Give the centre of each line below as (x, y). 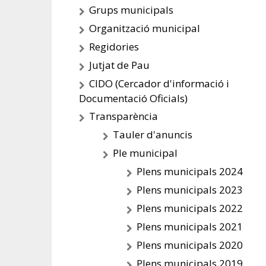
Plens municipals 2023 (190, 190)
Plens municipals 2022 (190, 208)
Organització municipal (145, 28)
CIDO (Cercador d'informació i (159, 83)
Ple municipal (145, 153)
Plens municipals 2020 (190, 245)
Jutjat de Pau (119, 65)
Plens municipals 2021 (190, 227)
